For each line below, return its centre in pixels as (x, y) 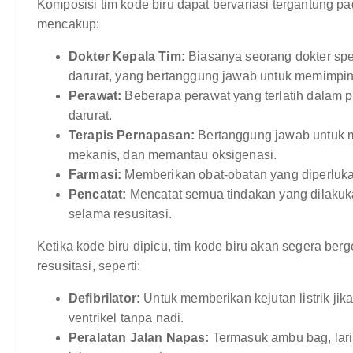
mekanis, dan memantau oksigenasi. (173, 154)
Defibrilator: (105, 298)
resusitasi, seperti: (89, 266)
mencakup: (69, 24)
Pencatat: (98, 194)
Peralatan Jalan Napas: (139, 337)
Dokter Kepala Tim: (127, 56)
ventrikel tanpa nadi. (126, 318)
